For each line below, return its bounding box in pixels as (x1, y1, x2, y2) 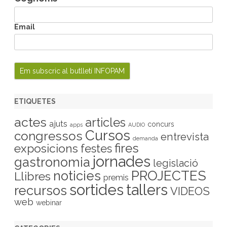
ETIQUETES (14, 97, 56, 105)
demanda (133, 135, 158, 141)
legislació (153, 157, 198, 169)
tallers (126, 181, 168, 199)
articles (85, 115, 126, 130)
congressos (14, 128, 83, 143)
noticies (53, 168, 101, 183)
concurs (147, 120, 174, 128)
